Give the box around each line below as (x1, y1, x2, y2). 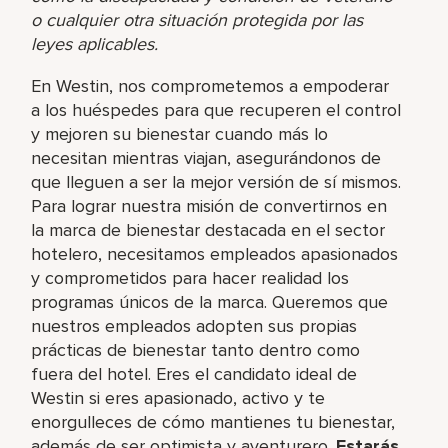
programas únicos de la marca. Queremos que (31, 290, 389, 313)
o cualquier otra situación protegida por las (31, 8, 364, 31)
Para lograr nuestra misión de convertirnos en (31, 194, 388, 217)
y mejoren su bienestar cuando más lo (31, 122, 329, 145)
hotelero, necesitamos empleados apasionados (31, 242, 399, 265)
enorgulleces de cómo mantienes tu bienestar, (31, 410, 396, 433)
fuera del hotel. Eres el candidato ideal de (31, 362, 358, 385)
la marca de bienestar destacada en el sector (31, 218, 386, 241)
